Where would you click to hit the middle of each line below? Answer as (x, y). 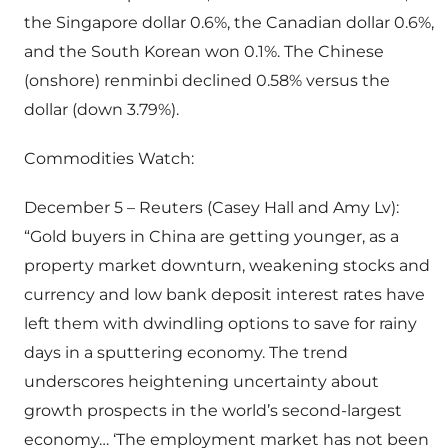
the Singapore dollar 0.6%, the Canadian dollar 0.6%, (229, 23)
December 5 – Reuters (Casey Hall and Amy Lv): (211, 208)
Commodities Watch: (109, 159)
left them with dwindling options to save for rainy (220, 324)
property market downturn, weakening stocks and (227, 266)
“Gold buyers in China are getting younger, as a (211, 237)
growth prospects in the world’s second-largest (213, 411)
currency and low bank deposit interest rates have (224, 295)
